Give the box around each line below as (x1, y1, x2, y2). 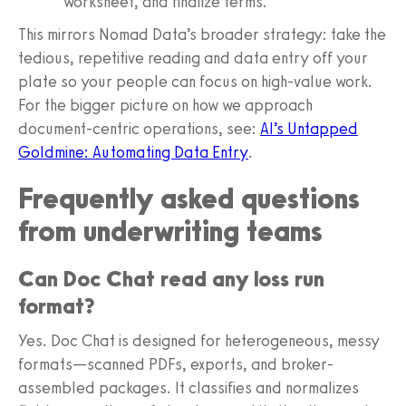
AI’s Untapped (260, 118, 358, 139)
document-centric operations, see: (18, 118, 260, 139)
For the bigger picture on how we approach (18, 94, 313, 115)
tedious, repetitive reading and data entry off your (18, 47, 368, 68)
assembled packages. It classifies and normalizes (18, 377, 359, 398)
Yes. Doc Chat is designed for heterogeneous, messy (18, 330, 380, 351)
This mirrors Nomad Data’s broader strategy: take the (18, 24, 386, 44)
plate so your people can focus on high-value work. (18, 71, 372, 92)
